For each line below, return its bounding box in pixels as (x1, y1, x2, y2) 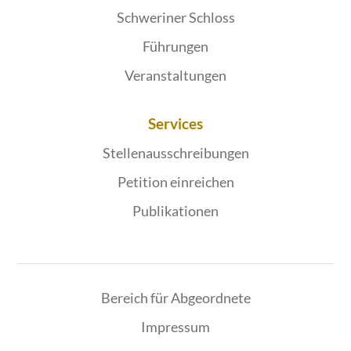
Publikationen (132, 202, 219, 220)
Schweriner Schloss (116, 9, 235, 27)
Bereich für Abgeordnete (100, 289, 251, 307)
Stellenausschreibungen (102, 144, 249, 162)
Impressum (141, 318, 210, 336)
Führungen (143, 38, 208, 56)
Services (148, 114, 203, 133)
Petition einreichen (117, 173, 234, 191)
